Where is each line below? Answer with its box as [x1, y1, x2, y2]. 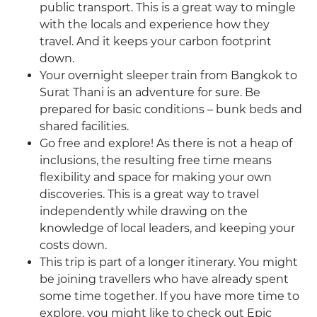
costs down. [40, 238, 107, 253]
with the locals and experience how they [40, 18, 270, 32]
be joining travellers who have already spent [40, 272, 289, 287]
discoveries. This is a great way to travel [40, 188, 259, 202]
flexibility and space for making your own [40, 171, 272, 185]
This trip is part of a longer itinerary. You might [40, 255, 298, 270]
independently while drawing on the [40, 204, 248, 219]
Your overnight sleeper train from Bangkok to [40, 69, 297, 83]
